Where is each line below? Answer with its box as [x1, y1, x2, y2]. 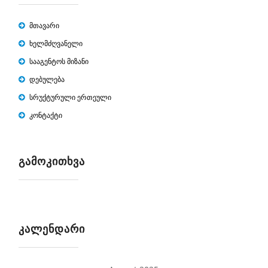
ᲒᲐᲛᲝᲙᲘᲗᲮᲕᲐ [19, 154, 86, 168]
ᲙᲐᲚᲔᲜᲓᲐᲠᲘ [19, 221, 86, 236]
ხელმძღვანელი [29, 38, 83, 48]
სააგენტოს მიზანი [29, 56, 89, 66]
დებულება [29, 74, 65, 84]
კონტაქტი [29, 110, 63, 120]
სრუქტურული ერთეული [29, 92, 112, 102]
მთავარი [29, 20, 60, 31]
